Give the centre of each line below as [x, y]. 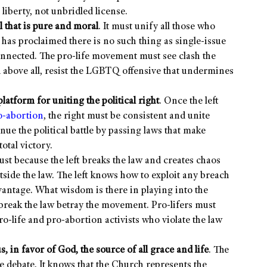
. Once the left [189, 102]
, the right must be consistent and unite [127, 117]
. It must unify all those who [157, 27]
